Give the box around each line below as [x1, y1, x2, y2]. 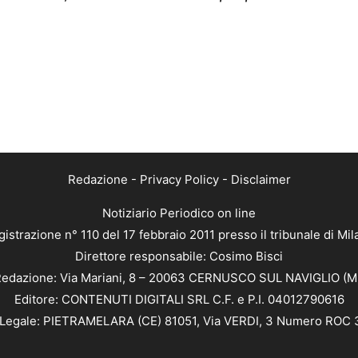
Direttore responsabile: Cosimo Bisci [75, 249, 283, 265]
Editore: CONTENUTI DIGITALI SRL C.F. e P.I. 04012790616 [14, 292, 344, 308]
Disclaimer [230, 172, 291, 188]
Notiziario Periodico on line [102, 205, 256, 221]
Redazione [67, 172, 128, 188]
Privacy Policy [139, 172, 219, 188]
